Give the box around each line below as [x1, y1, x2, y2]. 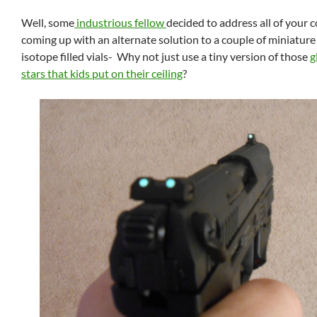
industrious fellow [74, 16, 166, 29]
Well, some [21, 16, 74, 29]
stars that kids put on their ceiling [21, 67, 183, 80]
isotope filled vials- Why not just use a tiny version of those [21, 50, 310, 63]
